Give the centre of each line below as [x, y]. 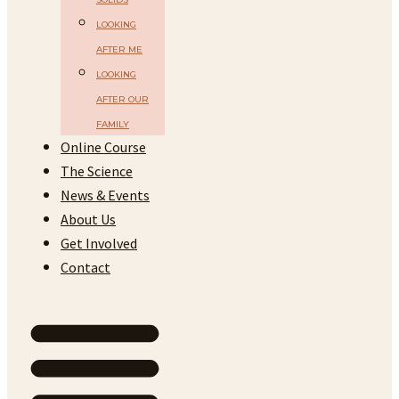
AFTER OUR [122, 99]
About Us [88, 219]
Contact [85, 267]
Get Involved [99, 243]
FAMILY [113, 124]
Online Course [103, 147]
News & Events [105, 195]
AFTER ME [119, 49]
